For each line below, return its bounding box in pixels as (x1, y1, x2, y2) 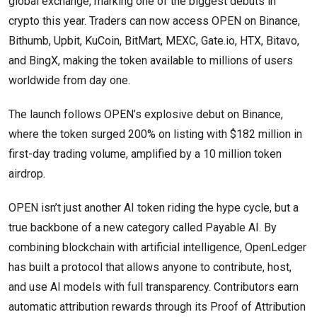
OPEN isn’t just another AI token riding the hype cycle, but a (8, 201, 299, 215)
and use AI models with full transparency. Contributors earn (8, 280, 299, 294)
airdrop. (8, 167, 45, 181)
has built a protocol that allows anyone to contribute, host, (8, 260, 292, 275)
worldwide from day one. (8, 74, 130, 88)
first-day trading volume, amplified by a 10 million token (8, 147, 282, 161)
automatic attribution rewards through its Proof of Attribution (8, 300, 306, 314)
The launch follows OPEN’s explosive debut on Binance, (8, 108, 283, 122)
